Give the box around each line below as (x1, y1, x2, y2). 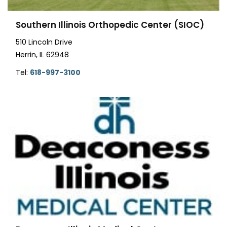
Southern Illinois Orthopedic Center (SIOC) (16, 18, 204, 31)
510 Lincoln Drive (16, 36, 72, 47)
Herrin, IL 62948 (16, 49, 69, 60)
